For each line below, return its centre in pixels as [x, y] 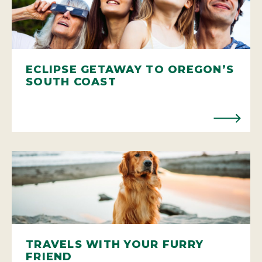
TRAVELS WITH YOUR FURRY [115, 244]
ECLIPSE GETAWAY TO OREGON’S [130, 69]
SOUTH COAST [71, 82]
